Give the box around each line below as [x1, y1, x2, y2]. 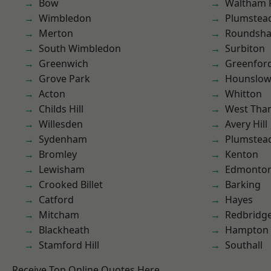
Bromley [39, 148, 77, 161]
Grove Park [39, 72, 90, 85]
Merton [39, 27, 73, 40]
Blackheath [39, 223, 90, 237]
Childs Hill [39, 102, 83, 116]
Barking [225, 178, 261, 191]
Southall [225, 238, 263, 252]
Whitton [225, 87, 262, 100]
